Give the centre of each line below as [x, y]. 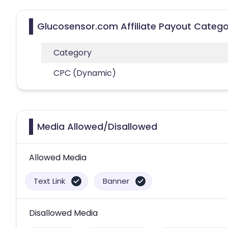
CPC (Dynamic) [85, 73]
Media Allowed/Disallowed [97, 126]
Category [73, 52]
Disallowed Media [63, 213]
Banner [116, 181]
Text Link [49, 181]
